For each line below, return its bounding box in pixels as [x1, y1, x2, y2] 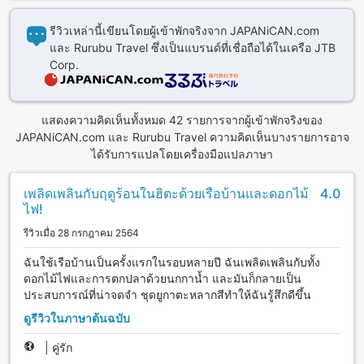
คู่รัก [52, 340, 72, 355]
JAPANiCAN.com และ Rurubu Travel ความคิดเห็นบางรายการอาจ [15, 129, 349, 144]
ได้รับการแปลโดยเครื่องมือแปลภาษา [91, 146, 273, 161]
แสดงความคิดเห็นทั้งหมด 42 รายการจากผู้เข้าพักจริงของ [41, 112, 323, 127]
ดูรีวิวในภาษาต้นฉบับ [24, 311, 130, 326]
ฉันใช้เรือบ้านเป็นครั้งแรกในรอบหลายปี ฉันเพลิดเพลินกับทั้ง [24, 254, 320, 269]
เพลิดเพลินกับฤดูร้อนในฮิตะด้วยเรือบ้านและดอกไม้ [24, 184, 309, 201]
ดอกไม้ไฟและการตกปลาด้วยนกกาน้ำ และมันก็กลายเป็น [24, 271, 301, 285]
